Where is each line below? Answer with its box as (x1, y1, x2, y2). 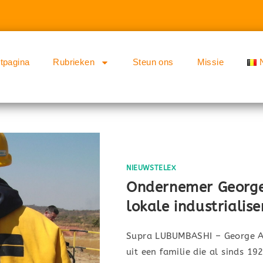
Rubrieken (53, 57, 95, 67)
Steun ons (133, 57, 174, 67)
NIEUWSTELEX (126, 164, 176, 173)
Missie (197, 57, 224, 67)
